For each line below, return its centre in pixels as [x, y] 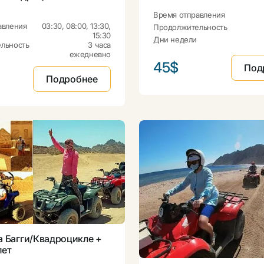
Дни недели [175, 40]
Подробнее [72, 79]
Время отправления [189, 14]
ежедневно [90, 55]
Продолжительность [190, 27]
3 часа [99, 45]
